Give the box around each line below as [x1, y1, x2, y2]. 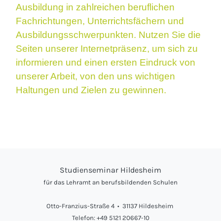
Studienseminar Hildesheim [60, 165, 161, 175]
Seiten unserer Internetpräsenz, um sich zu [16, 43, 198, 54]
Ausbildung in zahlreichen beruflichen [16, 2, 175, 13]
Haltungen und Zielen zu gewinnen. [16, 85, 166, 96]
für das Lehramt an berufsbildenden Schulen [43, 179, 178, 186]
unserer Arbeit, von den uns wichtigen [16, 71, 175, 82]
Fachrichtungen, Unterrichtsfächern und [16, 16, 184, 27]
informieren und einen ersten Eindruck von [16, 57, 195, 68]
